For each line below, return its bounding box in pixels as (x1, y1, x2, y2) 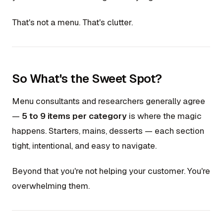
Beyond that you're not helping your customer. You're (12, 166, 210, 177)
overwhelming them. (12, 180, 90, 192)
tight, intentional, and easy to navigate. (12, 140, 157, 151)
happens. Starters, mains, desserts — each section (12, 125, 204, 136)
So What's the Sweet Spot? (12, 71, 162, 87)
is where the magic (127, 110, 202, 121)
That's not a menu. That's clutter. (12, 17, 133, 28)
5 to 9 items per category (22, 110, 127, 121)
